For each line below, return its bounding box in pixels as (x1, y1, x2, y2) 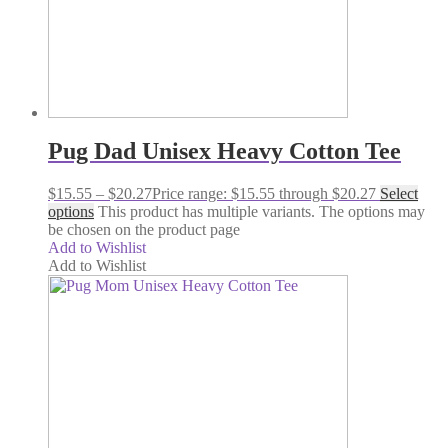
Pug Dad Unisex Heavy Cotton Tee (48, 137, 401, 164)
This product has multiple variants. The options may (98, 202, 425, 220)
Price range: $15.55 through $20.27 (152, 184, 376, 202)
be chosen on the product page (48, 220, 240, 238)
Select (380, 184, 418, 202)
